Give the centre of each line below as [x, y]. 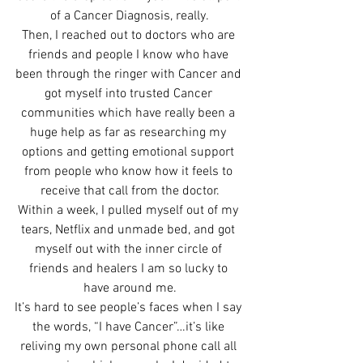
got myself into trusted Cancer [130, 94]
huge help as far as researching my [130, 132]
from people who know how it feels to [130, 171]
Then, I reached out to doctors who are [130, 35]
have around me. [130, 288]
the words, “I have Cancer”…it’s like [130, 327]
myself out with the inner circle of [130, 249]
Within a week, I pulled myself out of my [130, 210]
